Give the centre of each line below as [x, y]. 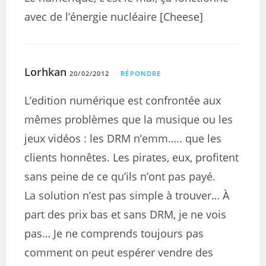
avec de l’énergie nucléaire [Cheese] [114, 17]
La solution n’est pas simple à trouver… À [127, 195]
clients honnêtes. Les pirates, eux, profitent [132, 157]
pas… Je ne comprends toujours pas [114, 233]
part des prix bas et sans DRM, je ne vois [126, 214]
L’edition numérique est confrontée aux [123, 100]
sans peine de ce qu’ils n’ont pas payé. [120, 176]
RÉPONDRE [141, 73]
